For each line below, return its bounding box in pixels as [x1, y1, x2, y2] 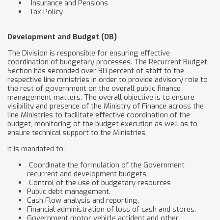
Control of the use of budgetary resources [27, 178, 171, 188]
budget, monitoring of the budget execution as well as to [7, 119, 197, 129]
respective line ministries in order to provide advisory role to [7, 75, 208, 84]
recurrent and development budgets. [27, 169, 148, 179]
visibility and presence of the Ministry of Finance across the [7, 101, 204, 111]
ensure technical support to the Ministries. [7, 128, 147, 137]
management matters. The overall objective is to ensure [7, 92, 194, 102]
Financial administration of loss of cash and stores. [27, 204, 196, 214]
